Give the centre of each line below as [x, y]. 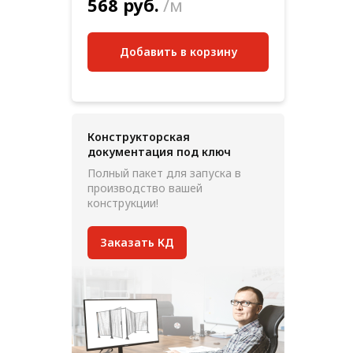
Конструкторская [139, 136]
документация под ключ [159, 151]
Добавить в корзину [178, 51]
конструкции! [123, 203]
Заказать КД [137, 242]
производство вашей [145, 188]
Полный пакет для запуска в [164, 173]
